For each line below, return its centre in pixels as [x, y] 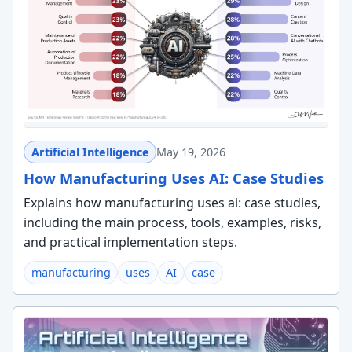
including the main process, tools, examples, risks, [172, 223]
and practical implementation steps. [130, 242]
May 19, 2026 [191, 152]
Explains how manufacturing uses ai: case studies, [172, 203]
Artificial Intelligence [90, 152]
